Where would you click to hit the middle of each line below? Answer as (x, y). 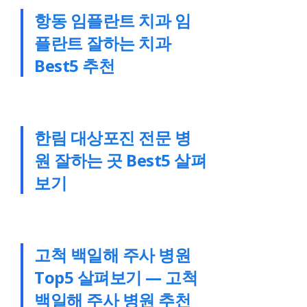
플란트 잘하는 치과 (103, 43)
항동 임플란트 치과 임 (113, 20)
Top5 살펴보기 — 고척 (116, 277)
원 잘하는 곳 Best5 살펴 (121, 160)
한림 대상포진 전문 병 (113, 137)
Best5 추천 (75, 65)
